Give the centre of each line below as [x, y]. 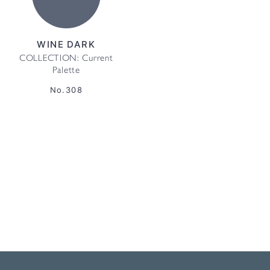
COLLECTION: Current [66, 59]
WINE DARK [66, 44]
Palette [66, 71]
